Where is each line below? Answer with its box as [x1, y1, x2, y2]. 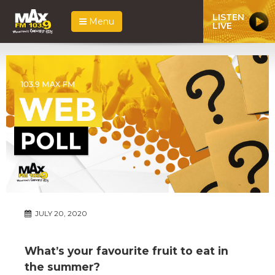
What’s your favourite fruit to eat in [25, 244, 228, 257]
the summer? [25, 260, 100, 273]
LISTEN [212, 11, 244, 23]
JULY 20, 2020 [33, 208, 87, 218]
